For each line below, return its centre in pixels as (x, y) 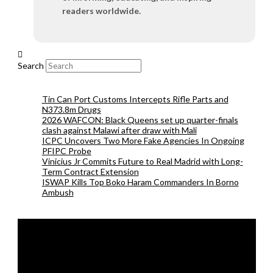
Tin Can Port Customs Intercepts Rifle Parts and (135, 99)
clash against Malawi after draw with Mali (119, 130)
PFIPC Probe (66, 151)
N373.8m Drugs (71, 110)
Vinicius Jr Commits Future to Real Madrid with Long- (142, 161)
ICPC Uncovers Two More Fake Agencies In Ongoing (143, 141)
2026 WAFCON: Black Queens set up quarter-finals (140, 120)
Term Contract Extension (90, 172)
